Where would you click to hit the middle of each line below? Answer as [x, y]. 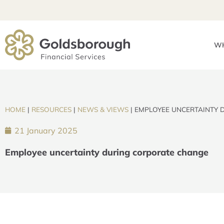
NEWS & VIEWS [103, 109]
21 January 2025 [46, 131]
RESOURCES [51, 109]
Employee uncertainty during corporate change [107, 152]
